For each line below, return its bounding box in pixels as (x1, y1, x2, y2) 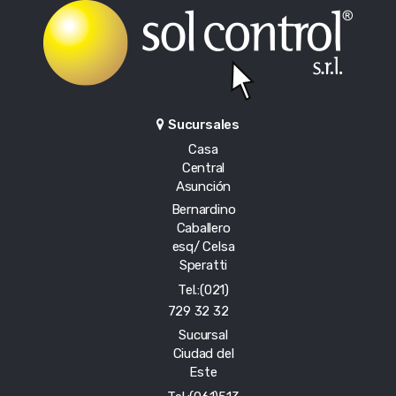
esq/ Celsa (171, 239, 235, 255)
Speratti (179, 257, 228, 274)
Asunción (175, 179, 232, 195)
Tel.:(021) (178, 282, 229, 299)
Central (181, 160, 225, 177)
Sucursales (168, 117, 240, 133)
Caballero (176, 220, 231, 237)
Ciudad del (172, 346, 234, 362)
